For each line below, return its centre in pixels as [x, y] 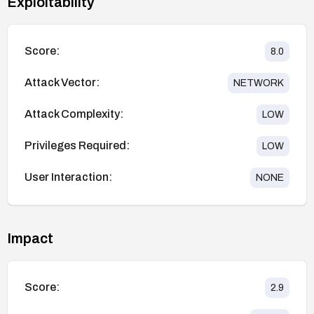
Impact [30, 238]
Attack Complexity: [74, 114]
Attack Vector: [62, 83]
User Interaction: [68, 177]
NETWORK [259, 83]
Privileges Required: [77, 146]
